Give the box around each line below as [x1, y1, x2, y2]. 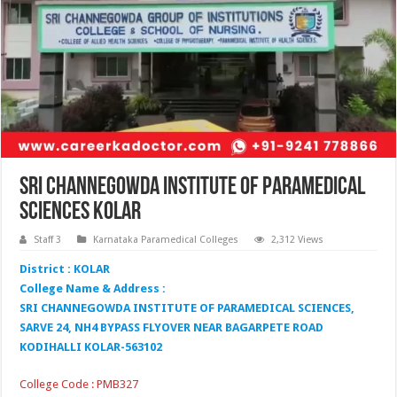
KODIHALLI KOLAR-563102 [19, 339, 163, 354]
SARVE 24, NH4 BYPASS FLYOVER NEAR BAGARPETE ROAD [19, 320, 324, 334]
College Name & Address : [19, 281, 167, 295]
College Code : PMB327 [19, 377, 139, 391]
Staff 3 [34, 233, 62, 245]
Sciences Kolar [19, 199, 142, 225]
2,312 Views [271, 233, 324, 245]
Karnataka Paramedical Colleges [93, 233, 239, 245]
